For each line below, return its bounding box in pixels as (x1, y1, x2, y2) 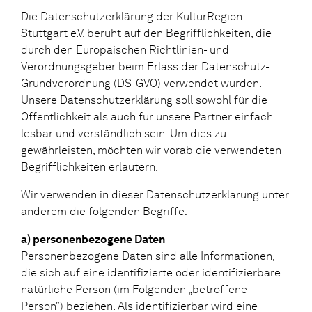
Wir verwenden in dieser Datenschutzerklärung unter (21, 187, 289, 201)
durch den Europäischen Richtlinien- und (21, 42, 229, 56)
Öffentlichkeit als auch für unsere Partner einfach (21, 109, 273, 123)
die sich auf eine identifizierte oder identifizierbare (21, 265, 281, 279)
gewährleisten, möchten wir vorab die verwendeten (21, 143, 281, 157)
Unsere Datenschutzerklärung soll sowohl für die (21, 93, 267, 107)
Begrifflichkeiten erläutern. (21, 159, 158, 173)
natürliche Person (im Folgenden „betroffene (21, 282, 247, 296)
